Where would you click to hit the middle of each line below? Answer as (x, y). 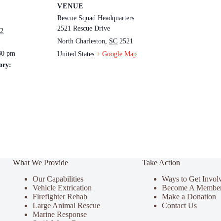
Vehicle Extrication (62, 187)
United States (76, 54)
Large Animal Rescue (66, 205)
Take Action (161, 163)
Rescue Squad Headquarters (96, 18)
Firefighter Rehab (60, 196)
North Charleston (81, 41)
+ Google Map (116, 54)
